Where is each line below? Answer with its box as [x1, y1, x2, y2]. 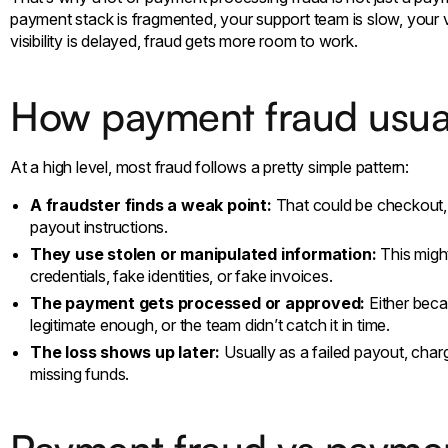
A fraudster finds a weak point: [30, 194, 276, 215]
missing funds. [30, 363, 130, 384]
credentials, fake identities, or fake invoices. [30, 265, 333, 286]
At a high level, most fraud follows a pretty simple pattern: [10, 156, 409, 177]
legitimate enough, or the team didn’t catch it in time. [30, 314, 390, 335]
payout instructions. [30, 216, 169, 237]
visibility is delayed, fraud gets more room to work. [10, 30, 358, 51]
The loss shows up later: [30, 341, 221, 362]
